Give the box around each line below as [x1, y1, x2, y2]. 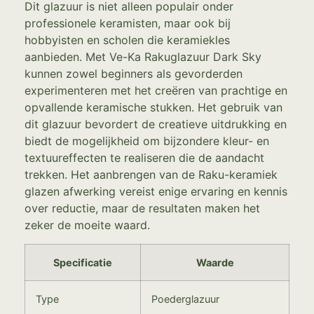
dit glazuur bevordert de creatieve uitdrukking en [25, 117, 287, 132]
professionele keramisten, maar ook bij [25, 16, 231, 31]
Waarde [196, 256, 234, 268]
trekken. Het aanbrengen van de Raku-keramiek [25, 168, 278, 182]
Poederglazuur [151, 292, 219, 305]
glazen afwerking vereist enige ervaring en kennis [25, 184, 287, 199]
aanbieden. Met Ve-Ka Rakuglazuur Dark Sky [25, 50, 261, 64]
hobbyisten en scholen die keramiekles [25, 33, 230, 48]
